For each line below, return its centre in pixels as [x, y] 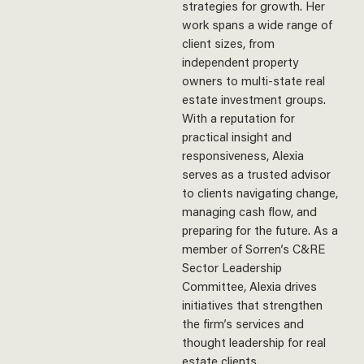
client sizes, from [228, 43]
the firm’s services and [243, 323]
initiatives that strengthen [252, 305]
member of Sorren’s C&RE [253, 249]
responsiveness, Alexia [243, 155]
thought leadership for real [254, 342]
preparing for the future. [248, 230]
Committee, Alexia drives [249, 286]
